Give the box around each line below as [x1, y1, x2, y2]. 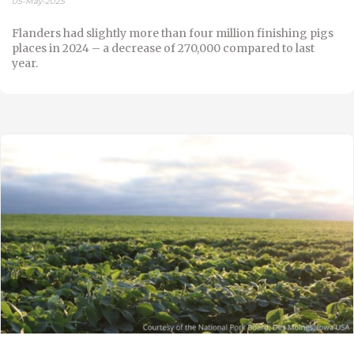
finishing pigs [257, 26, 333, 41]
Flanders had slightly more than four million [12, 26, 257, 41]
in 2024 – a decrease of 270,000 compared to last [47, 41, 314, 56]
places [12, 41, 47, 56]
